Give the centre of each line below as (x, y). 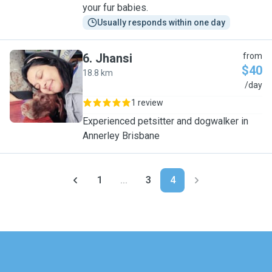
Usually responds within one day (161, 22)
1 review (147, 103)
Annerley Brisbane (121, 136)
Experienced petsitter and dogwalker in (165, 121)
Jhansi (114, 58)
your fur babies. (115, 8)
